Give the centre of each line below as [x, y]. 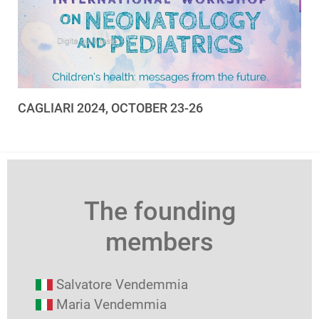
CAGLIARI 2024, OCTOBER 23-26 [110, 108]
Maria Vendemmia [111, 305]
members [159, 242]
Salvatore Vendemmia [122, 285]
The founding [159, 212]
